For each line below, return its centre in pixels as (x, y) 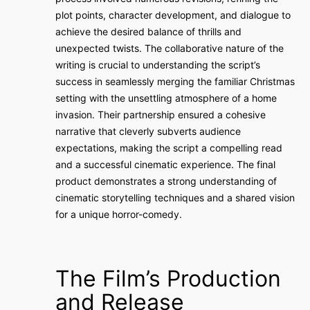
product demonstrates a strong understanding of (166, 181)
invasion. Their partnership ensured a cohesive (161, 115)
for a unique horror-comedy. (119, 214)
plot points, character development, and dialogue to (173, 15)
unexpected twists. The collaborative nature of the (170, 48)
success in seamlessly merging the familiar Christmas (175, 81)
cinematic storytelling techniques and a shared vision (175, 198)
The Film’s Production (168, 279)
